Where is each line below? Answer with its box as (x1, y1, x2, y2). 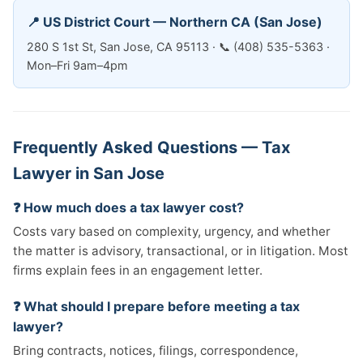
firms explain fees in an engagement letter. (13, 263, 263, 278)
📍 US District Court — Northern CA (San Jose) (27, 14, 322, 30)
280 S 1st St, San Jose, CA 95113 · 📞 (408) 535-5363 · (27, 40, 330, 53)
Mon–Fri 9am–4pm (27, 58, 128, 72)
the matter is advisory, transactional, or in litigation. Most (13, 243, 348, 258)
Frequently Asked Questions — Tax (13, 138, 290, 157)
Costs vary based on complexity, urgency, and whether (13, 224, 331, 239)
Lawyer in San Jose (13, 164, 164, 183)
